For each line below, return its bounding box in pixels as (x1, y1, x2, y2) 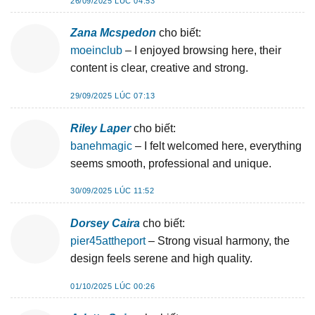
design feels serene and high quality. (70, 252, 252, 265)
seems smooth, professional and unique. (70, 157, 271, 169)
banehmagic (70, 139, 132, 152)
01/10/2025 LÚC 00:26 (70, 281, 155, 290)
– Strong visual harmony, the (146, 235, 290, 247)
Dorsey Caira (70, 217, 140, 230)
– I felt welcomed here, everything (132, 139, 302, 152)
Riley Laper (70, 122, 131, 134)
